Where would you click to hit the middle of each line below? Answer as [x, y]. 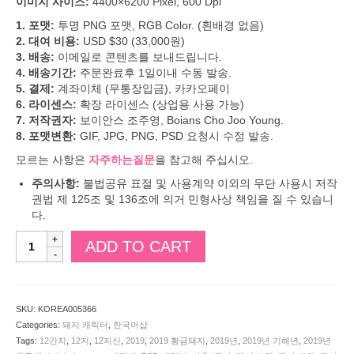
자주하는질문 [122, 160]
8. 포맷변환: [46, 136]
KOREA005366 [67, 309]
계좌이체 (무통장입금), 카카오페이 [142, 88]
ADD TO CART [138, 247]
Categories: [39, 325]
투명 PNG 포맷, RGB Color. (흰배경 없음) [159, 25]
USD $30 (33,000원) [132, 41]
